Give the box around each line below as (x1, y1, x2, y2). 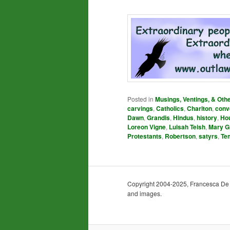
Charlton (187, 104, 212, 113)
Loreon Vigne (127, 122, 166, 132)
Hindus (173, 113, 194, 123)
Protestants (127, 131, 162, 141)
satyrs (199, 131, 218, 141)
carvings (127, 104, 153, 113)
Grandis (147, 113, 170, 123)
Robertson (165, 131, 196, 141)
